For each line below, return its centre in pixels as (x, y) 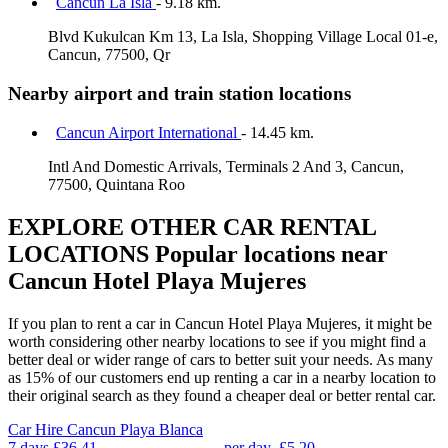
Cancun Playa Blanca (135, 429)
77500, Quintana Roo (116, 184)
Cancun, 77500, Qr (109, 55)
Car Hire (37, 429)
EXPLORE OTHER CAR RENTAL (192, 226)
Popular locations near (268, 253)
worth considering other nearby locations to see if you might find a (217, 341)
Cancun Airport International (148, 132)
